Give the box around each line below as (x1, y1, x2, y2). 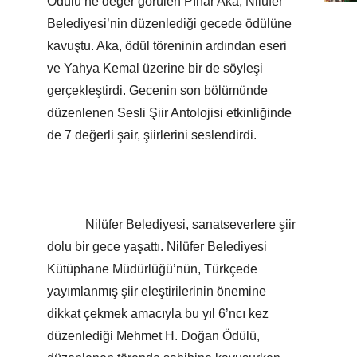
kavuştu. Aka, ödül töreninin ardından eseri (47, 39, 287, 53)
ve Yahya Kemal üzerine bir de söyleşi (47, 61, 263, 76)
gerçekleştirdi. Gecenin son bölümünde (47, 84, 268, 98)
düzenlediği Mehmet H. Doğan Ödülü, (47, 329, 260, 343)
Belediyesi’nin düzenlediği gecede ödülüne (47, 17, 292, 31)
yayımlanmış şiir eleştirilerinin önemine (47, 284, 266, 299)
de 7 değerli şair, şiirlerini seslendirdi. (47, 128, 257, 143)
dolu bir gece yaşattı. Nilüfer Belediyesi (47, 240, 267, 254)
